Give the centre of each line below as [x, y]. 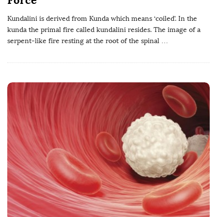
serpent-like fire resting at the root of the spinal [83, 41]
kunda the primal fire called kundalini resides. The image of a [104, 30]
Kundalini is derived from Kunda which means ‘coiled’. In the [102, 18]
